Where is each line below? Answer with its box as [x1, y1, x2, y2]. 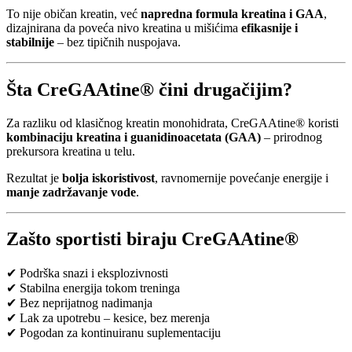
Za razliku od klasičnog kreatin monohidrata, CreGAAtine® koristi [6, 115, 339, 130]
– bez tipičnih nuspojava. [54, 35, 181, 49]
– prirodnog [261, 130, 322, 144]
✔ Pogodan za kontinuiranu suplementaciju [6, 326, 221, 340]
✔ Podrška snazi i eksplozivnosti [6, 266, 168, 280]
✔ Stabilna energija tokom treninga [6, 281, 180, 295]
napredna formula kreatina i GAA [141, 6, 324, 20]
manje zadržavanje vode [6, 185, 136, 199]
